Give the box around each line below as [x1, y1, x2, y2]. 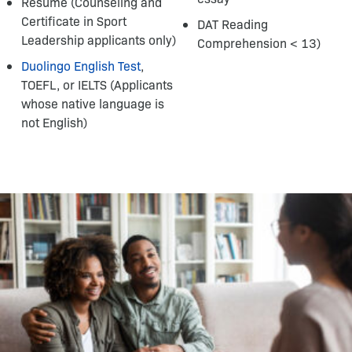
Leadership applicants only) [21, 31, 176, 48]
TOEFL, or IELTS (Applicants [21, 76, 173, 93]
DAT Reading [197, 16, 268, 32]
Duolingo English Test [21, 57, 141, 74]
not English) [21, 114, 87, 130]
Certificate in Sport [21, 13, 126, 29]
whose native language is [21, 95, 164, 112]
